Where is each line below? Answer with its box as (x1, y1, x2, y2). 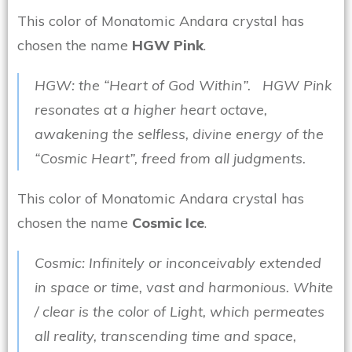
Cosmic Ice (132, 214, 204, 233)
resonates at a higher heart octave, (35, 101, 267, 119)
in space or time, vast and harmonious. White (35, 278, 333, 297)
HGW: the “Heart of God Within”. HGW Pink (35, 76, 332, 95)
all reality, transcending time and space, (35, 327, 296, 346)
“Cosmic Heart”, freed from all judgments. (35, 149, 306, 168)
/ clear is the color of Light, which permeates (35, 302, 324, 321)
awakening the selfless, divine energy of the (35, 125, 324, 144)
